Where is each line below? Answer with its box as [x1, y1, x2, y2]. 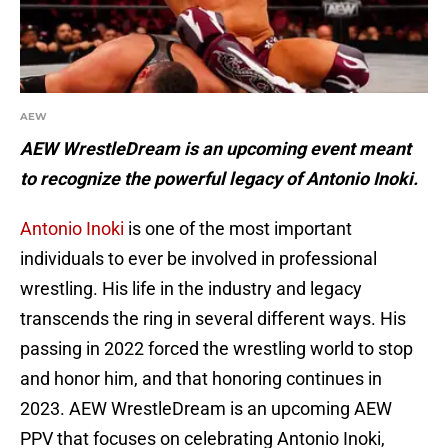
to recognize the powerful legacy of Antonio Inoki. [20, 168, 422, 190]
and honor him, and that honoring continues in [20, 368, 382, 390]
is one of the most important [124, 218, 352, 240]
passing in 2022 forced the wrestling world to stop [20, 338, 413, 360]
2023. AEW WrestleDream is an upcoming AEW [20, 398, 392, 420]
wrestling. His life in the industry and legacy [20, 278, 362, 300]
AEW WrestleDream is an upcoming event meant [20, 138, 411, 160]
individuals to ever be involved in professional [20, 248, 377, 270]
